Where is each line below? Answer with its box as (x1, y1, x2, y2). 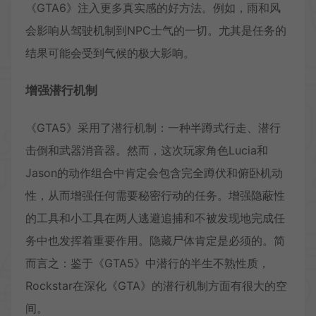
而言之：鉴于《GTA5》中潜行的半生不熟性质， (25, 255, 269, 270)
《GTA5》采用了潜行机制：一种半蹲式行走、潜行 (25, 120, 281, 135)
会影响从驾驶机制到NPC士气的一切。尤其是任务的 (25, 23, 286, 37)
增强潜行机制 (25, 83, 97, 97)
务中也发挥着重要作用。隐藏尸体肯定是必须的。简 (25, 233, 285, 248)
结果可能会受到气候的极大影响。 (25, 45, 195, 60)
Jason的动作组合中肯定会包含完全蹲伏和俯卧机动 (25, 165, 283, 180)
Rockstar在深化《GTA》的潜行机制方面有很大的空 (25, 278, 287, 293)
